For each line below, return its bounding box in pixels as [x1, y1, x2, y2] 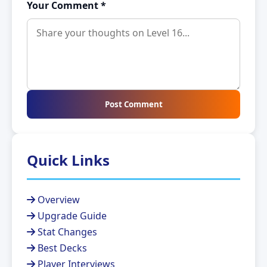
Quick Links [27, 150, 110, 170]
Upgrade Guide [35, 209, 107, 222]
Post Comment [104, 98, 163, 110]
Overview [35, 193, 80, 206]
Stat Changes [35, 225, 97, 238]
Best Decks [35, 241, 87, 254]
